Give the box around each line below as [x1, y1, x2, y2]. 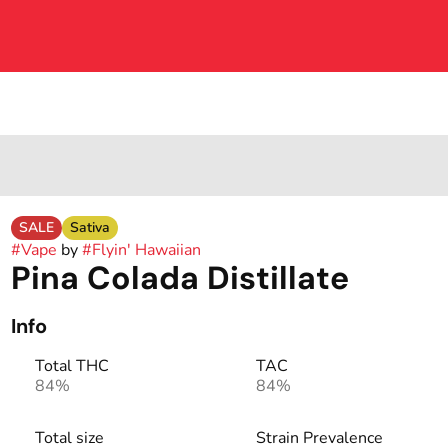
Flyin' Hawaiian [91, 239, 201, 261]
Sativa [69, 218, 110, 237]
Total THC [34, 355, 109, 377]
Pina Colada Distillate [10, 257, 349, 299]
